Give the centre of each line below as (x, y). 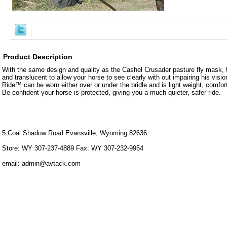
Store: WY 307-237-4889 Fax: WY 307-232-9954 (73, 148)
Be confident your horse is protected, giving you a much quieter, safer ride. (111, 93)
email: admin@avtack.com (41, 164)
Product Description (38, 57)
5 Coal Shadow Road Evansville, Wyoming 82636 (74, 133)
